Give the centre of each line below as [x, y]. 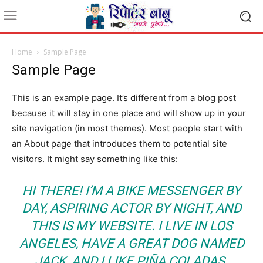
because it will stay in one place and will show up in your [129, 113]
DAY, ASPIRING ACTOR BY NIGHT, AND [131, 208]
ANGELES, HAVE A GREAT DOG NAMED [131, 243]
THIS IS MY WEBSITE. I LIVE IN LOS [131, 226]
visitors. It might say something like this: [95, 159]
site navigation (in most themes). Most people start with [127, 128]
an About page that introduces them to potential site [119, 144]
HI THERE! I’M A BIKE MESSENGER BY [131, 190]
